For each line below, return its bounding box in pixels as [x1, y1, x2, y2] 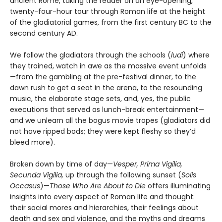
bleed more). [10, 137, 55, 147]
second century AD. [10, 28, 78, 38]
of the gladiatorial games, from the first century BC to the [10, 17, 212, 27]
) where [183, 50, 210, 60]
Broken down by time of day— [10, 159, 113, 169]
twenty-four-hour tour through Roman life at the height [10, 6, 205, 16]
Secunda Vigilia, [10, 169, 63, 180]
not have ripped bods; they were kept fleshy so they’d [10, 126, 196, 136]
